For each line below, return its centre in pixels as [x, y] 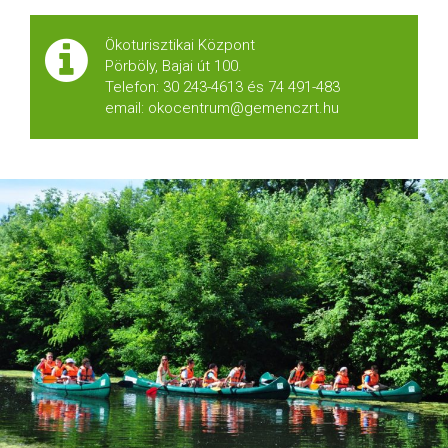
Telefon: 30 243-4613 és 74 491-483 [222, 87]
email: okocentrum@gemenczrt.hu [222, 108]
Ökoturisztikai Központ [180, 45]
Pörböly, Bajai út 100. [173, 66]
